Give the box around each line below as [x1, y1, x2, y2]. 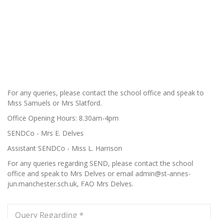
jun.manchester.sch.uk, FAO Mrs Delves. [7, 179, 133, 188]
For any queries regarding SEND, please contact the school [7, 159, 193, 168]
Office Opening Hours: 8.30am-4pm [7, 113, 119, 123]
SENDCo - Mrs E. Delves [7, 128, 84, 138]
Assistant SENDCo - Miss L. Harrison [7, 144, 122, 153]
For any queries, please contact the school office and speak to [7, 88, 204, 97]
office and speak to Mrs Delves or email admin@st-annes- [7, 169, 191, 178]
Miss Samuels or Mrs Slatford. [7, 98, 102, 108]
